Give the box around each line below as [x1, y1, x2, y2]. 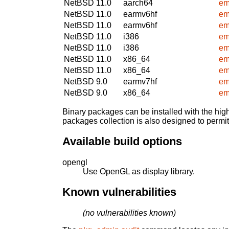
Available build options [62, 135, 182, 148]
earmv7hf [123, 77, 157, 86]
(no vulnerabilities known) [83, 209, 176, 218]
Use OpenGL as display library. [83, 167, 195, 176]
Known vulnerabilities [62, 186, 176, 199]
